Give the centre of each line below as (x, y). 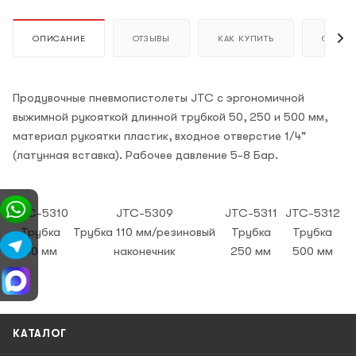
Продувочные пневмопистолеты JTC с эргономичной (159, 98)
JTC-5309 (144, 213)
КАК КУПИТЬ (246, 39)
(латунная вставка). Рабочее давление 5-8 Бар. (145, 155)
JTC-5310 (41, 213)
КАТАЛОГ (40, 334)
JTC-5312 (312, 213)
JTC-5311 (251, 213)
